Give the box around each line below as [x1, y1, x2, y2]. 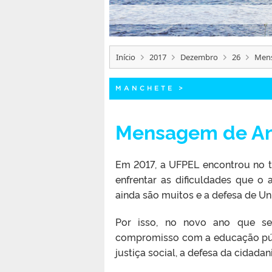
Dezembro [180, 51, 218, 63]
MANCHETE [115, 84, 174, 92]
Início [116, 51, 135, 63]
